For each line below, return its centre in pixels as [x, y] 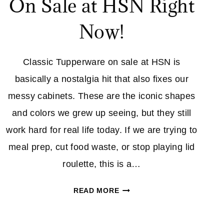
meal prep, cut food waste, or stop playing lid [102, 147]
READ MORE [96, 191]
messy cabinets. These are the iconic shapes [102, 96]
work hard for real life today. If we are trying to [102, 130]
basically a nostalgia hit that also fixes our [101, 79]
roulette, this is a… [102, 164]
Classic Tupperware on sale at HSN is [101, 62]
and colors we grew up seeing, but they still [101, 113]
